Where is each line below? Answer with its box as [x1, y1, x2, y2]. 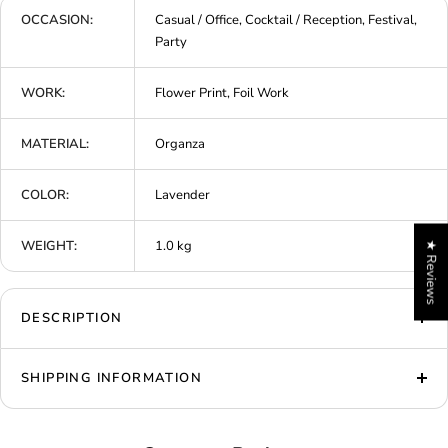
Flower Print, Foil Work [155, 83, 289, 102]
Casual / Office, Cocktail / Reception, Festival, [155, 10, 417, 29]
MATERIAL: [21, 134, 89, 153]
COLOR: [21, 185, 69, 204]
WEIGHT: [21, 236, 77, 255]
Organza [155, 134, 205, 153]
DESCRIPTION [21, 308, 123, 327]
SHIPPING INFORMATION [21, 368, 202, 387]
